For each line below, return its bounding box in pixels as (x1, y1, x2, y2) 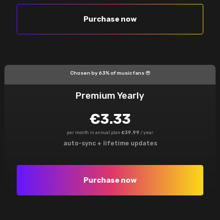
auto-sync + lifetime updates (63, 139, 157, 147)
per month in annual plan (67, 130, 121, 136)
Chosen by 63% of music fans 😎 (70, 70, 150, 76)
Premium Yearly (76, 90, 144, 102)
